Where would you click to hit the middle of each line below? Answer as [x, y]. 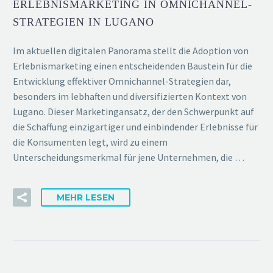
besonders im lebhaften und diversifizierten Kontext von [130, 97]
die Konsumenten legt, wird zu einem [90, 142]
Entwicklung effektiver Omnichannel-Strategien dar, [122, 81]
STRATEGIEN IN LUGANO [83, 22]
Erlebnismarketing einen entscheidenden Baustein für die [133, 66]
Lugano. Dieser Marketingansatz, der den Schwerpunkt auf [133, 112]
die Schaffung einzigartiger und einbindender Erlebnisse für [135, 127]
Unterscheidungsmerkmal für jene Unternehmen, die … [129, 158]
